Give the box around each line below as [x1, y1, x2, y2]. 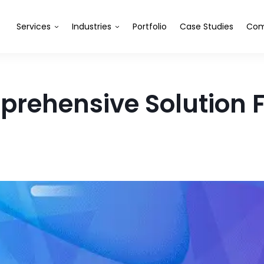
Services [16, 21, 51, 32]
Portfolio [133, 21, 167, 32]
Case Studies [180, 21, 233, 32]
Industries [72, 21, 111, 32]
